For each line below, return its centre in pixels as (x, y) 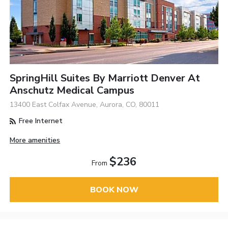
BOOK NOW (114, 190)
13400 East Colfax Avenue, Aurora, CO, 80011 (85, 105)
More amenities (35, 140)
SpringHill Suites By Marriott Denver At (105, 78)
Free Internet (40, 121)
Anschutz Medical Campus (72, 91)
